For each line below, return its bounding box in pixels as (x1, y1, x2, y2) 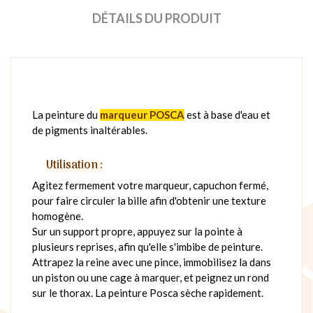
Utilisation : (46, 156, 103, 175)
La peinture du (32, 108, 100, 121)
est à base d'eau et (184, 108, 270, 121)
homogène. (32, 209, 83, 222)
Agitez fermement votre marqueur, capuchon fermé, (32, 178, 268, 191)
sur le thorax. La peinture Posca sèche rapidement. (32, 286, 263, 299)
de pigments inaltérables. (32, 123, 147, 136)
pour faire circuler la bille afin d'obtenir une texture (32, 194, 266, 207)
